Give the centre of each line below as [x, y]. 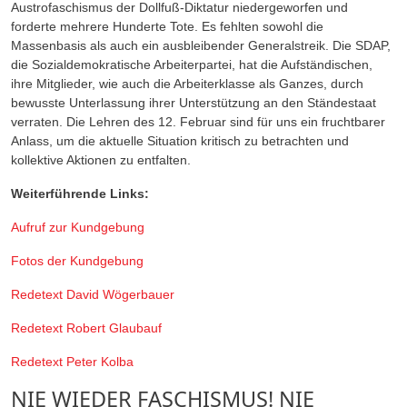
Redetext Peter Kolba [72, 361]
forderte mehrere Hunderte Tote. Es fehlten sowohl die [167, 26]
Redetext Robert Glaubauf [86, 328]
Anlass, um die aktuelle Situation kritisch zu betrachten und [180, 140]
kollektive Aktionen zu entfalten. [101, 159]
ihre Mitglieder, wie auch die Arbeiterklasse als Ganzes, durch [187, 83]
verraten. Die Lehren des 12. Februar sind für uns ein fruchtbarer [198, 121]
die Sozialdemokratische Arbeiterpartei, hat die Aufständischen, [192, 64]
